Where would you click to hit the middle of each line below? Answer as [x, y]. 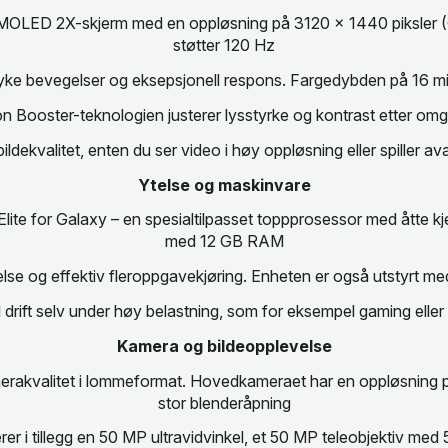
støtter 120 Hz [224, 45]
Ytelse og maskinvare [224, 184]
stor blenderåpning [224, 402]
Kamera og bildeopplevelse [224, 345]
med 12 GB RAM [224, 241]
